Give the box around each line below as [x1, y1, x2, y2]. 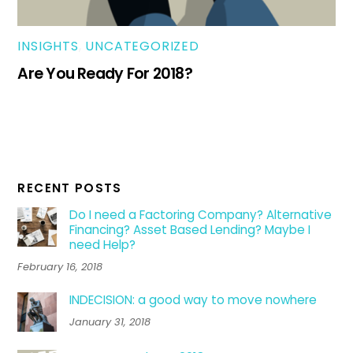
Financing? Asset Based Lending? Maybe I [69, 221, 310, 238]
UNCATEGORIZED [85, 37, 199, 56]
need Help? [69, 236, 136, 253]
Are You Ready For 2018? [17, 63, 192, 85]
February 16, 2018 [17, 258, 103, 274]
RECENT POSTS [17, 179, 122, 196]
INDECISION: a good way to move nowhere [69, 291, 317, 308]
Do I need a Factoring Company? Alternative [69, 206, 332, 223]
